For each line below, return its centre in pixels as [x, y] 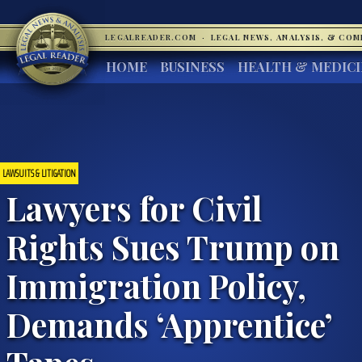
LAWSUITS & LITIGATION [39, 173]
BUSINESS [192, 67]
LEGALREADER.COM [152, 37]
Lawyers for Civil [134, 207]
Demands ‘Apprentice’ [169, 324]
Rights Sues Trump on [173, 246]
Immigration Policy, [156, 285]
